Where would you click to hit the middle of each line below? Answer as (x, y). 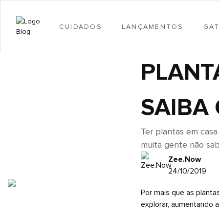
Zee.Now (185, 159)
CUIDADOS (81, 26)
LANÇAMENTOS (153, 26)
